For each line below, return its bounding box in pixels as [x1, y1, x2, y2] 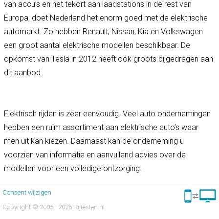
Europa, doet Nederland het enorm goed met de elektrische [4, 13, 208, 22]
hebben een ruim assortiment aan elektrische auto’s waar [4, 122, 198, 132]
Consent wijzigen [2, 188, 51, 196]
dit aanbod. [4, 67, 43, 77]
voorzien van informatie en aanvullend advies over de [4, 150, 186, 159]
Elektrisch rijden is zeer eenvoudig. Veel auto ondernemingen [4, 109, 211, 118]
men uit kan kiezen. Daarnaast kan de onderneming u [4, 136, 184, 146]
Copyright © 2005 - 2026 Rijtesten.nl [2, 203, 105, 211]
